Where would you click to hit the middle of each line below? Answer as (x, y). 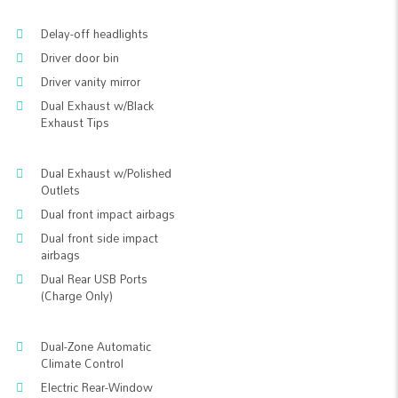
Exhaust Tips (75, 123)
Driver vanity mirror (91, 82)
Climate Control (82, 363)
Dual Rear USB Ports (94, 279)
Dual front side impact (99, 238)
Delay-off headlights (95, 34)
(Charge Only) (77, 296)
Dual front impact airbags (108, 214)
